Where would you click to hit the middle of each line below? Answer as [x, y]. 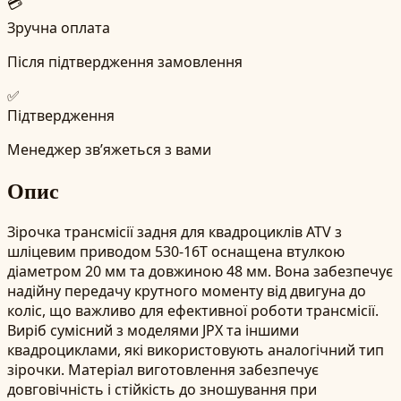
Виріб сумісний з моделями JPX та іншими [153, 330]
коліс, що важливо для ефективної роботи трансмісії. [193, 310]
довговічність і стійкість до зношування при [162, 389]
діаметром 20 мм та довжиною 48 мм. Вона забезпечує [200, 271]
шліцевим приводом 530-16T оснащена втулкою [176, 251]
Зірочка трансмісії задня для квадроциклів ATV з [175, 231]
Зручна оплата [59, 27]
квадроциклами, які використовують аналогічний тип [196, 350]
